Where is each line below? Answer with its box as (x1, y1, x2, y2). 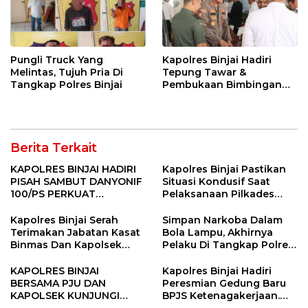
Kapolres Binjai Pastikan (162, 163, 286, 176)
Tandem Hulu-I (162, 200, 237, 213)
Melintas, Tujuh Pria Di (10, 66, 123, 79)
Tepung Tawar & (162, 66, 246, 79)
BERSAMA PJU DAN (10, 277, 106, 290)
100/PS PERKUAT (10, 188, 96, 201)
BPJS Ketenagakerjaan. (162, 289, 280, 302)
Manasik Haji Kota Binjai (162, 91, 285, 104)
